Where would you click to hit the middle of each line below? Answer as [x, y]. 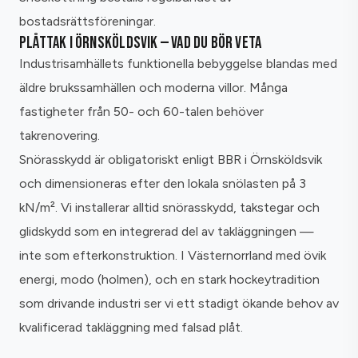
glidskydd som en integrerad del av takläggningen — [167, 232]
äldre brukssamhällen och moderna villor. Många [153, 88]
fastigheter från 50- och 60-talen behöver [141, 112]
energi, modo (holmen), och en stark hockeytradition [169, 280]
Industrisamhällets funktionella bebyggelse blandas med [178, 64]
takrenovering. [60, 136]
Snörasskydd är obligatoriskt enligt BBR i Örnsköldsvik [171, 160]
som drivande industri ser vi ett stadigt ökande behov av [179, 304]
